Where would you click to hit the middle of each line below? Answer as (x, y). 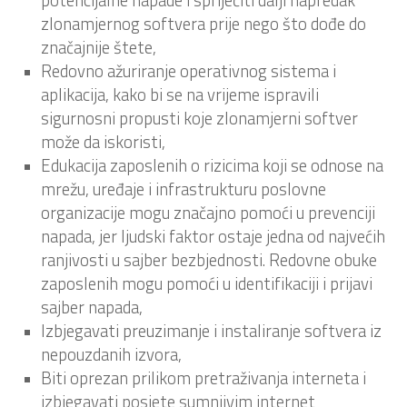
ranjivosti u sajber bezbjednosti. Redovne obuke (209, 259)
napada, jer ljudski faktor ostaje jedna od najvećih (213, 236)
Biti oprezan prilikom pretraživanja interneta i (203, 377)
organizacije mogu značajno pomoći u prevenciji (208, 212)
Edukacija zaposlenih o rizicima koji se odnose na (212, 165)
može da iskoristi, (103, 141)
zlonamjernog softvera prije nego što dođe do (203, 23)
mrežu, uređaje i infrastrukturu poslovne (184, 189)
